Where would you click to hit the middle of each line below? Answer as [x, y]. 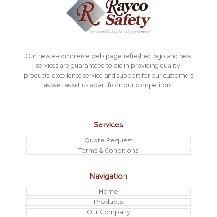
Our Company [108, 212]
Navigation [108, 177]
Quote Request [108, 140]
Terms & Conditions [108, 151]
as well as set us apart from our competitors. [108, 85]
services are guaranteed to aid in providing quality [108, 65]
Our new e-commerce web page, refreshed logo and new [108, 56]
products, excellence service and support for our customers [108, 75]
